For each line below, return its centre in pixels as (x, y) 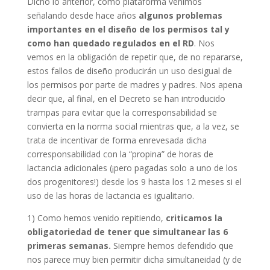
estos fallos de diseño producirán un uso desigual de (129, 71)
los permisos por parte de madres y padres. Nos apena (134, 85)
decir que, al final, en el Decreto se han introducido (126, 99)
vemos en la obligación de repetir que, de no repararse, (135, 57)
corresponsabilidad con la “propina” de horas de (120, 154)
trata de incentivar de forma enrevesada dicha (117, 140)
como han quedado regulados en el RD (110, 43)
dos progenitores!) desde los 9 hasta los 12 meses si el (134, 182)
